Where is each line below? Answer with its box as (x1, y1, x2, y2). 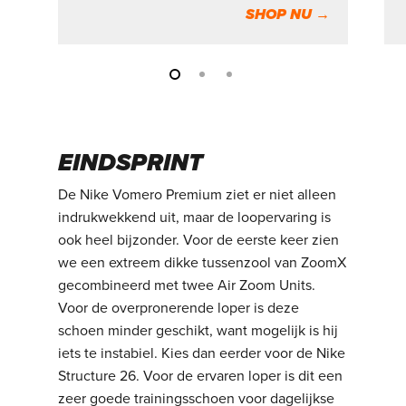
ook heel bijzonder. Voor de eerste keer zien (58, 230, 340, 249)
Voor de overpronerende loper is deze (58, 298, 300, 317)
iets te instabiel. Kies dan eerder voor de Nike (58, 343, 346, 362)
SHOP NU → (245, 5, 330, 24)
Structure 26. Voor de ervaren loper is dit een (58, 366, 343, 385)
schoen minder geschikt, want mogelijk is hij (58, 321, 339, 340)
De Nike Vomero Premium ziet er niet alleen (58, 185, 337, 204)
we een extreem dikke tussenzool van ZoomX (58, 253, 347, 272)
